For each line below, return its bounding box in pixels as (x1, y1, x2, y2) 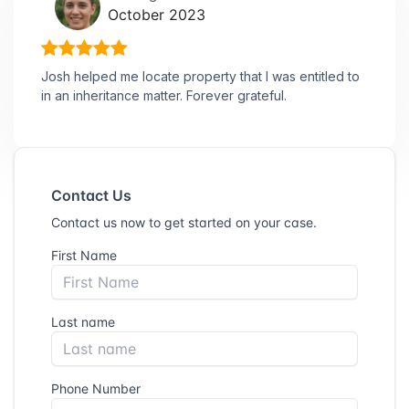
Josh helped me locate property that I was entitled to (41, 68, 360, 84)
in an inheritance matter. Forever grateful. (41, 87, 287, 103)
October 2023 (108, 5, 205, 24)
